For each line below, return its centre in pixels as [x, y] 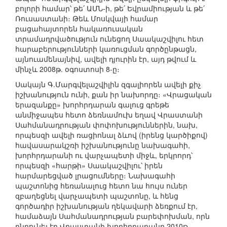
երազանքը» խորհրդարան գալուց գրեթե [92, 105]
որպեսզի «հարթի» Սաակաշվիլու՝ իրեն [89, 165]
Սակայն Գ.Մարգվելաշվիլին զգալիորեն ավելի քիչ [108, 84]
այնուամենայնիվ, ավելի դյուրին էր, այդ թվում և [106, 59]
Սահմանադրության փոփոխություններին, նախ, [106, 125]
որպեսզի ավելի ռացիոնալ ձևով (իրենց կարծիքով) [111, 135]
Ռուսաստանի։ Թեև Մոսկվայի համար [87, 18]
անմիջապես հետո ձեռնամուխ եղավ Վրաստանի [109, 115]
